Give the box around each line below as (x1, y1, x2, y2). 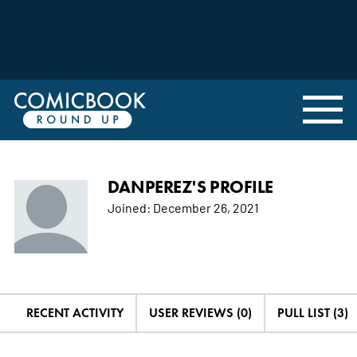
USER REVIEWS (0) (148, 304, 252, 320)
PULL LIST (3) (277, 304, 348, 320)
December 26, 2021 (150, 198, 259, 215)
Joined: (107, 198, 151, 215)
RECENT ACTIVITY (25, 304, 124, 320)
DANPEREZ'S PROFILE (107, 175, 273, 198)
